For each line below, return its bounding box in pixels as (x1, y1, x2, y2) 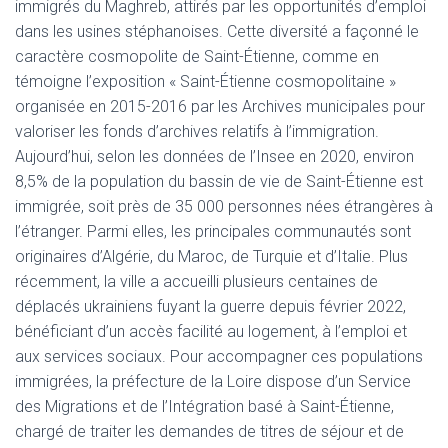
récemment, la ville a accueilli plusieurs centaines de (15, 272, 378, 291)
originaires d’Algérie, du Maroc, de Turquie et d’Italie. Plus (15, 247, 408, 266)
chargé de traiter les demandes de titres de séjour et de (15, 422, 404, 441)
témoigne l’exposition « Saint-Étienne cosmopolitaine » (15, 72, 396, 91)
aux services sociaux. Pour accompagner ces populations (15, 347, 423, 366)
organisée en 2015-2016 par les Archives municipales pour (15, 97, 425, 116)
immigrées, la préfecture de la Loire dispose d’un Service (15, 372, 411, 391)
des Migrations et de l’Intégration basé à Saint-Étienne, (15, 397, 394, 416)
